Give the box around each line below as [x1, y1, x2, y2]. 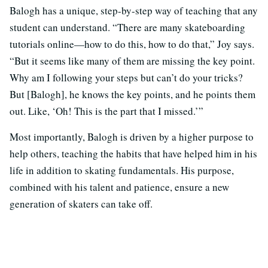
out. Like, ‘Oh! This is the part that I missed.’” [10, 104, 203, 118]
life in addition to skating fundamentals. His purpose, [10, 163, 234, 178]
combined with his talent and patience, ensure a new [10, 180, 229, 194]
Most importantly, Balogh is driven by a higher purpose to [10, 130, 254, 144]
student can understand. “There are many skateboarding [10, 20, 245, 35]
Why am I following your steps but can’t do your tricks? [10, 71, 243, 85]
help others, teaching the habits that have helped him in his [10, 147, 257, 161]
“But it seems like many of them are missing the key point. [10, 54, 255, 68]
